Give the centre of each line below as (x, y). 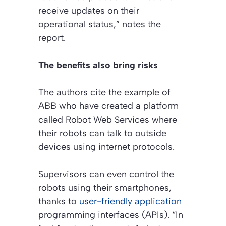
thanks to (59, 201)
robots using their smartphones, (105, 187)
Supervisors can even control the (106, 174)
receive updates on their (89, 10)
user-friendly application (130, 201)
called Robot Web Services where (108, 119)
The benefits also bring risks (98, 65)
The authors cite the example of (104, 92)
